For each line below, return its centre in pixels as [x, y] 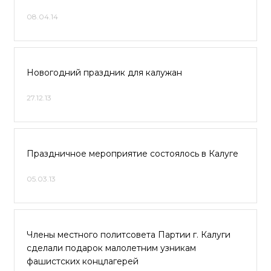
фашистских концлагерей [83, 261]
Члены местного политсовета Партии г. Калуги [129, 235]
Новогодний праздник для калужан [104, 73]
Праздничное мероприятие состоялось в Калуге [132, 154]
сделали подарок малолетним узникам [111, 248]
